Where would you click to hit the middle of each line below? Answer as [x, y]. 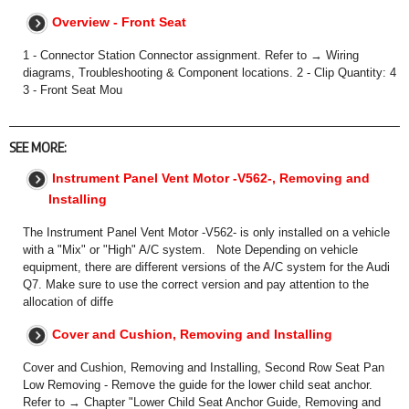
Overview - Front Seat [119, 22]
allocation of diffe [68, 302]
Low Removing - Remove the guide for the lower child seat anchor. [198, 385]
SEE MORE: [38, 147]
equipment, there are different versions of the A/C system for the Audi [206, 267]
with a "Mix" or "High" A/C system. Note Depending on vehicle [190, 250]
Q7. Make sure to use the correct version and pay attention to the [196, 285]
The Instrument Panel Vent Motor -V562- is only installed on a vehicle [206, 233]
